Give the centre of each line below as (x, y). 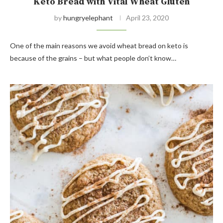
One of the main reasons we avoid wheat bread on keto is (99, 45)
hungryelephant (88, 17)
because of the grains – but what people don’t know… (93, 58)
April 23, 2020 (147, 17)
